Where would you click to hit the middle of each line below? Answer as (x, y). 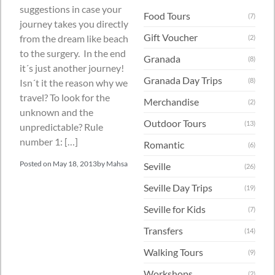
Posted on (36, 163)
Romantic (164, 145)
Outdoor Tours (175, 123)
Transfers (163, 231)
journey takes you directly (74, 24)
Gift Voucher (171, 37)
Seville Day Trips (178, 188)
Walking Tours (173, 252)
